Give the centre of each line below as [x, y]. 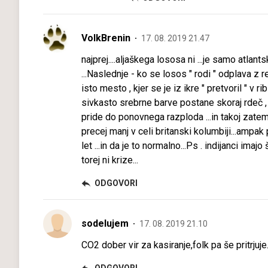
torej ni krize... [110, 160]
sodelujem [105, 224]
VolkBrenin [106, 38]
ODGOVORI [116, 183]
